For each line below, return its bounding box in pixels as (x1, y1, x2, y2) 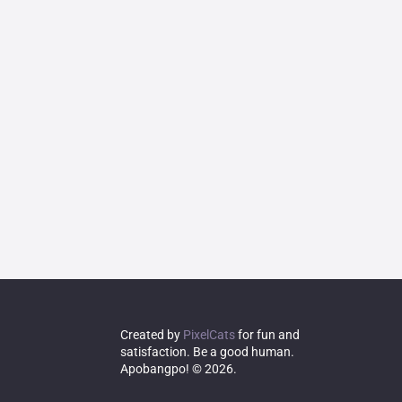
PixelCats (183, 328, 236, 343)
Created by (120, 328, 184, 343)
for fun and (235, 328, 301, 343)
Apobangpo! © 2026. (120, 362, 240, 377)
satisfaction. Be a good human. (120, 345, 295, 360)
